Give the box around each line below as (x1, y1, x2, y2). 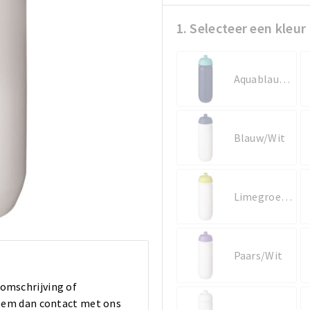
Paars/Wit (233, 248, 283, 262)
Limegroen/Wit (280, 189, 292, 203)
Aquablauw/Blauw (278, 71, 290, 86)
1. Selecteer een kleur (176, 19, 307, 37)
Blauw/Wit (233, 130, 286, 145)
